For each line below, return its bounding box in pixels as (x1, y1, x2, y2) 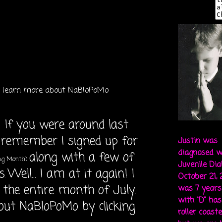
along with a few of (29, 149, 134, 167)
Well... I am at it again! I (8, 165, 134, 183)
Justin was (178, 135, 218, 147)
